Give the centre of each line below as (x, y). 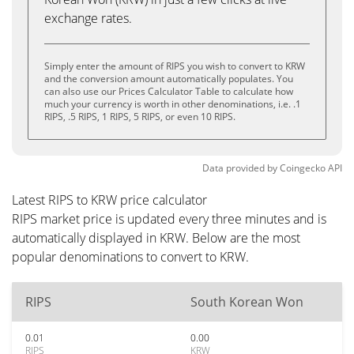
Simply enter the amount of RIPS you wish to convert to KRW (175, 66)
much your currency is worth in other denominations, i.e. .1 (173, 104)
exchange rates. (88, 18)
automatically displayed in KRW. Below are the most (156, 238)
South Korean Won (247, 302)
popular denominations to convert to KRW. (130, 257)
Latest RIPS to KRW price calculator (109, 200)
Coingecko (303, 168)
